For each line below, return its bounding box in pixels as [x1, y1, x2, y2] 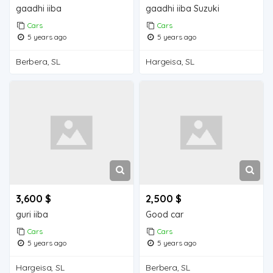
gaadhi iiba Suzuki [146, 3, 220, 15]
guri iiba [16, 209, 49, 221]
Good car [146, 209, 184, 221]
